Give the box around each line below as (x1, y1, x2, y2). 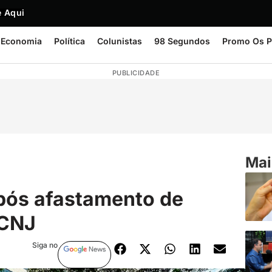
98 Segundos (154, 36, 210, 46)
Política (54, 36, 85, 46)
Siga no (32, 240, 58, 250)
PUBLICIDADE (112, 69, 160, 77)
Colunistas (97, 36, 142, 46)
